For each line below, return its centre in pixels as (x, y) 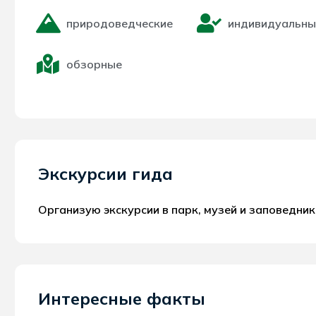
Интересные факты (122, 298)
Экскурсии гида (106, 173)
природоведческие (120, 23)
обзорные (95, 64)
